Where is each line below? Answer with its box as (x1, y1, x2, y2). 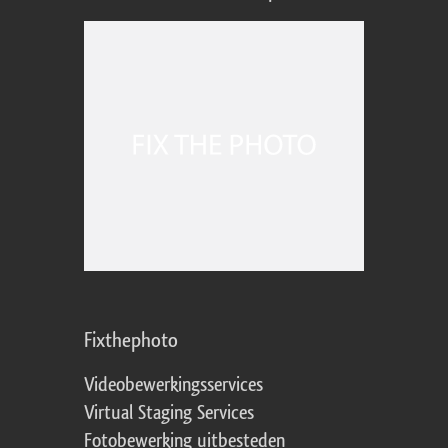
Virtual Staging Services (84, 403, 254, 424)
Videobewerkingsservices (84, 375, 263, 396)
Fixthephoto (84, 330, 178, 352)
